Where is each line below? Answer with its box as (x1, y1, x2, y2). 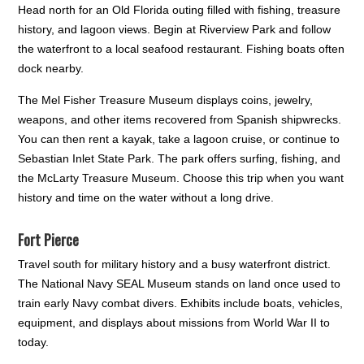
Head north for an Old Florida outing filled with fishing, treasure (18, 3, 341, 17)
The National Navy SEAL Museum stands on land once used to (18, 277, 341, 291)
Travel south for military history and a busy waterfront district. (18, 258, 331, 271)
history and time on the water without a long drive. (18, 191, 275, 205)
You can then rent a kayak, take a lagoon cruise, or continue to (18, 132, 340, 146)
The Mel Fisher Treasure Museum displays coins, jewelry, (18, 93, 314, 107)
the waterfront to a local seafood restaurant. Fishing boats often (18, 42, 345, 56)
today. (18, 336, 50, 349)
